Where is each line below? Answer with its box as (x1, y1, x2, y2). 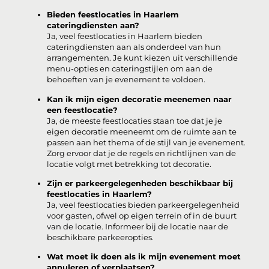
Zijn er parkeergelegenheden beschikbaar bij (47, 179, 234, 189)
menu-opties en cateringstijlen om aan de (47, 64, 213, 74)
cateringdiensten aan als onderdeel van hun (47, 43, 222, 52)
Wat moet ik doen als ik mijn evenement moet (47, 252, 241, 262)
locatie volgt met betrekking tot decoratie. (47, 159, 212, 169)
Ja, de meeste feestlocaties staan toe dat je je (47, 116, 223, 125)
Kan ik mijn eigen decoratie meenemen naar (47, 94, 232, 104)
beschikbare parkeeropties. (47, 233, 154, 243)
